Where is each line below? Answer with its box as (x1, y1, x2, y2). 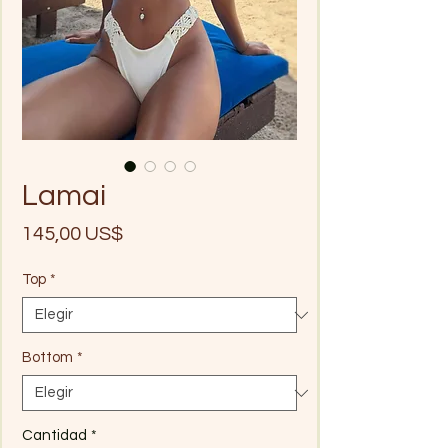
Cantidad (22, 428, 87, 443)
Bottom (22, 350, 73, 365)
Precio (122, 223, 181, 243)
